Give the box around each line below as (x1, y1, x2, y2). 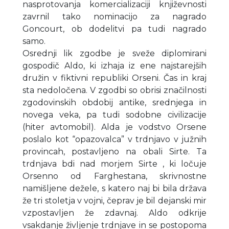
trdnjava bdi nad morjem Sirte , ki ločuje (22, 159, 207, 169)
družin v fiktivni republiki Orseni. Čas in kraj (22, 73, 207, 83)
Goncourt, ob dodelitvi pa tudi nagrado (22, 24, 207, 34)
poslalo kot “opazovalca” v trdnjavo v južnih (22, 134, 207, 145)
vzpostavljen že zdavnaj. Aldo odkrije (22, 208, 207, 218)
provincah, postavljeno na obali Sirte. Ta (22, 147, 207, 157)
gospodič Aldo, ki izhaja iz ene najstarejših (22, 61, 207, 71)
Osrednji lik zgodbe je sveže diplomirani (22, 49, 207, 59)
